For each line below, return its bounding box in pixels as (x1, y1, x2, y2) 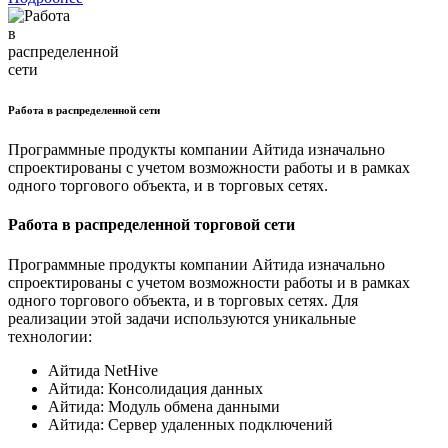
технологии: (8, 327, 96, 345)
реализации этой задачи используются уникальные (8, 309, 356, 327)
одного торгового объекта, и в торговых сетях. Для (8, 291, 358, 309)
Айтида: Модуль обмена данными (48, 397, 280, 415)
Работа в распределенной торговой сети (8, 216, 295, 234)
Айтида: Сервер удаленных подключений (48, 415, 333, 433)
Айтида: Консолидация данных (48, 379, 263, 397)
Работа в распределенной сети (8, 104, 160, 117)
